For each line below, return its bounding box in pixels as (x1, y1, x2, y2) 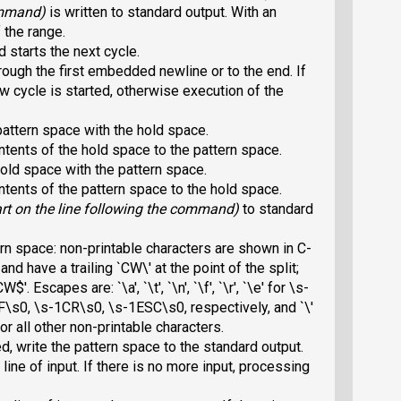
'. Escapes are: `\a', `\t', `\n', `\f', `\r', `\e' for (24, 279, 289, 297)
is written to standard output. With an (49, 4, 277, 21)
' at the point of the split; (149, 260, 299, 277)
